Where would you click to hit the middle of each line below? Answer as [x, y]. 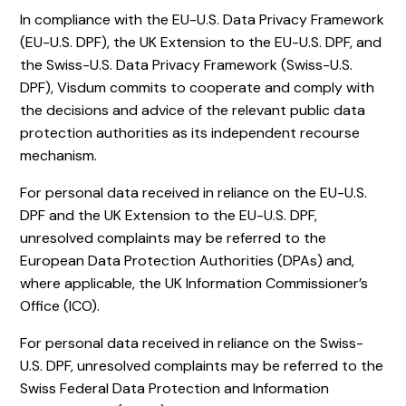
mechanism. [59, 155]
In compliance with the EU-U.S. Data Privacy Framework [203, 19]
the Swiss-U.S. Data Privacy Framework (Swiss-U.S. [187, 65]
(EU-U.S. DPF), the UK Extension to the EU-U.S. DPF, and [201, 42]
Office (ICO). [60, 306]
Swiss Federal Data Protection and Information [175, 388]
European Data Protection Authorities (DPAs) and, [188, 261]
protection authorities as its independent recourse [190, 133]
